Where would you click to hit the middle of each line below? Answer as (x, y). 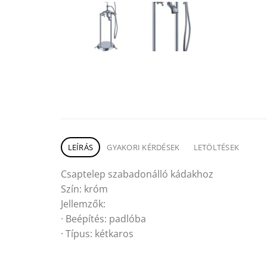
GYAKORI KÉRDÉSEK (143, 147)
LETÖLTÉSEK (216, 147)
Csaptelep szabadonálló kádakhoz (137, 174)
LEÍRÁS (80, 147)
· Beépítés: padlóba (103, 218)
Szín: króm (84, 189)
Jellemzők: (83, 204)
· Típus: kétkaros (97, 233)
